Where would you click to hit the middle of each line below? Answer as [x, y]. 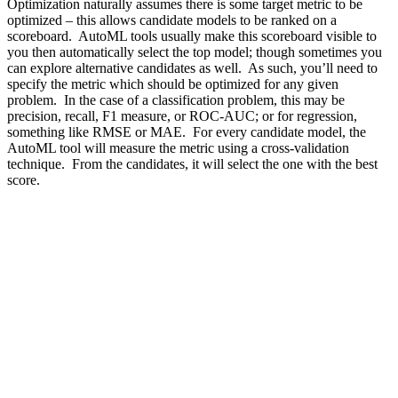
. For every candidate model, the [274, 132]
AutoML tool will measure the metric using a [134, 148]
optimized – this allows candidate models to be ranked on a [172, 20]
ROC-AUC [222, 116]
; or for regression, [306, 116]
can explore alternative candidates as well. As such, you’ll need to [192, 68]
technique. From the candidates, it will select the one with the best [192, 164]
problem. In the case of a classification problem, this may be [176, 100]
